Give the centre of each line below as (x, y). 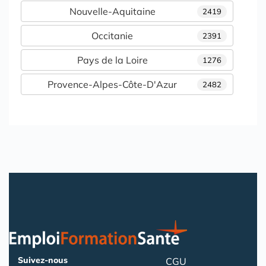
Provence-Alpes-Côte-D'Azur (112, 84)
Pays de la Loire (112, 60)
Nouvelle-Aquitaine (112, 11)
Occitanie (112, 35)
